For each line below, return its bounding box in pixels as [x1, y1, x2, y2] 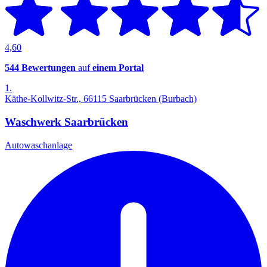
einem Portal [92, 63, 144, 73]
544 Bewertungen [5, 63, 76, 73]
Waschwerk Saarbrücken [5, 116, 128, 129]
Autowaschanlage [5, 139, 72, 150]
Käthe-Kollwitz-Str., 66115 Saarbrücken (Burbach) [5, 94, 197, 104]
